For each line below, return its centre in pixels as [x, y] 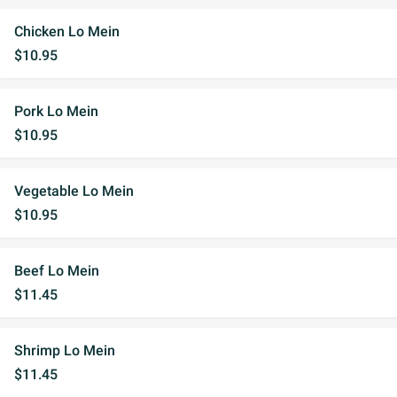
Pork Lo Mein [56, 111]
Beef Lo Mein [57, 271]
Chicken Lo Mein [67, 31]
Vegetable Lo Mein [74, 191]
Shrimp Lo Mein [65, 350]
